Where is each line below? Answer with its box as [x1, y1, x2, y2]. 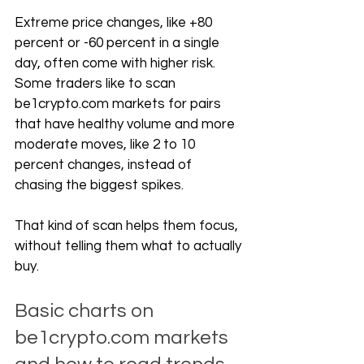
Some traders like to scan [15, 76, 179, 91]
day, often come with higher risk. [15, 56, 219, 71]
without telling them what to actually [15, 239, 245, 253]
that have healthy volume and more [15, 117, 238, 132]
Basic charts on [15, 301, 158, 321]
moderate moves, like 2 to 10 [15, 137, 198, 152]
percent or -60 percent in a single [15, 36, 223, 50]
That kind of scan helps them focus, [15, 219, 241, 233]
